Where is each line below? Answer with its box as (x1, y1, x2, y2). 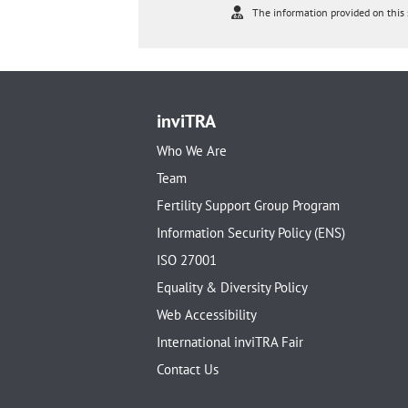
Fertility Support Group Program (157, 197, 340, 215)
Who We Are (157, 142, 227, 160)
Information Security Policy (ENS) (157, 224, 345, 242)
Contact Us (157, 361, 219, 379)
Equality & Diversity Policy (157, 279, 308, 297)
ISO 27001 (157, 251, 217, 270)
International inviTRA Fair (157, 333, 303, 352)
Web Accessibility (157, 306, 257, 324)
